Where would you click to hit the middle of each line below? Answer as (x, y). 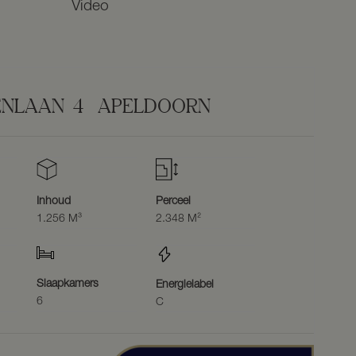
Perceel (173, 201)
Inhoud (54, 201)
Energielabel (184, 284)
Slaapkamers (68, 284)
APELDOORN (155, 105)
